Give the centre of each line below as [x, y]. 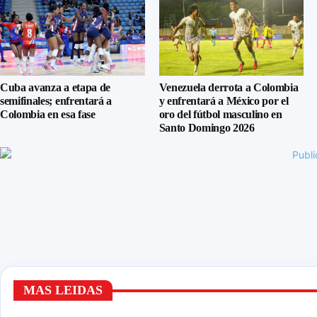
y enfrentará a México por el [224, 101]
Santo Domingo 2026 [207, 128]
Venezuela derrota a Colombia [229, 88]
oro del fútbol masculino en [220, 115]
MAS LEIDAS [63, 290]
